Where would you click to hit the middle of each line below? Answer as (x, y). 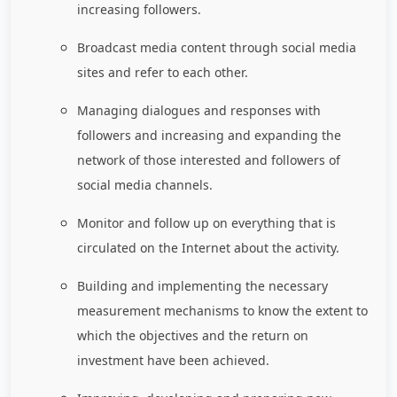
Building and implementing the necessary (202, 286)
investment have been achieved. (173, 361)
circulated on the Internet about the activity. (208, 248)
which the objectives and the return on (193, 336)
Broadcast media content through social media (217, 48)
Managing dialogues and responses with (199, 111)
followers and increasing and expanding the (209, 136)
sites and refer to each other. (163, 73)
